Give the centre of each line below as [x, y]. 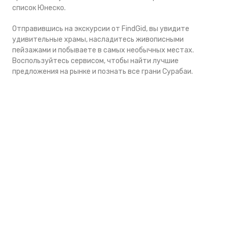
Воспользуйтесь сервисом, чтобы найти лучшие [95, 61]
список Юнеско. [39, 8]
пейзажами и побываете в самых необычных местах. [103, 50]
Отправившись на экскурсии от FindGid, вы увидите [101, 29]
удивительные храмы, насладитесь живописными [98, 39]
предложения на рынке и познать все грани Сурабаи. [103, 72]
